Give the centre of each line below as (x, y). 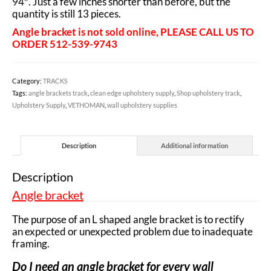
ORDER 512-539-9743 (65, 44)
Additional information (195, 145)
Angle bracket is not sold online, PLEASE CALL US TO (133, 32)
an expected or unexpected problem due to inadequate (132, 231)
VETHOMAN (86, 105)
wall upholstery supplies (142, 105)
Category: (28, 81)
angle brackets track (58, 93)
